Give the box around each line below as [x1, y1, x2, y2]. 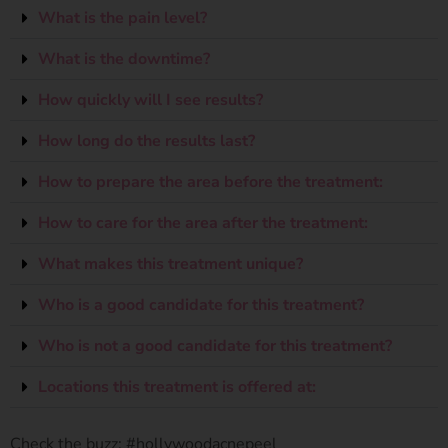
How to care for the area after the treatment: [38, 212, 368, 234]
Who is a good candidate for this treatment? [38, 294, 364, 316]
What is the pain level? [38, 7, 207, 29]
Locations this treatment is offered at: [38, 376, 316, 398]
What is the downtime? [38, 48, 210, 70]
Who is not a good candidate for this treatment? [38, 335, 392, 357]
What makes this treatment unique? [38, 253, 303, 275]
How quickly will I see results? [38, 89, 263, 111]
